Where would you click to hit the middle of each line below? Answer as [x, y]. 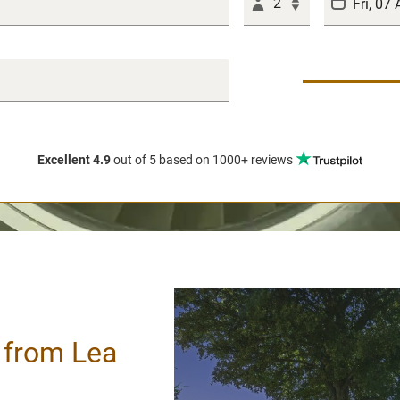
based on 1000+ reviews [226, 160]
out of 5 [135, 160]
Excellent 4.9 [74, 160]
